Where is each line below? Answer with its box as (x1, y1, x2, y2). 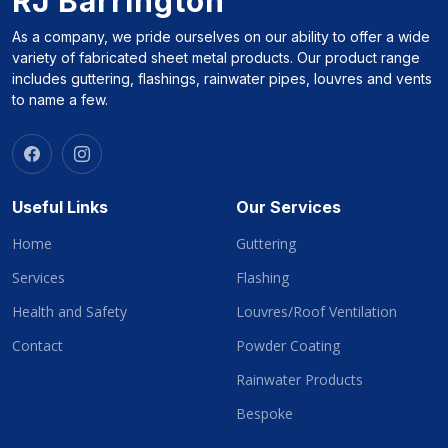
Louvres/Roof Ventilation (236, 302, 397, 321)
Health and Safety (12, 302, 127, 321)
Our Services (236, 197, 341, 217)
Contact (12, 336, 63, 355)
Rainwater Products (236, 370, 363, 389)
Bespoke (236, 404, 293, 423)
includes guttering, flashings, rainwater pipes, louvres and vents (12, 70, 432, 87)
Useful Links (12, 197, 108, 217)
